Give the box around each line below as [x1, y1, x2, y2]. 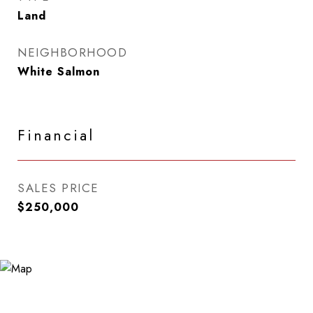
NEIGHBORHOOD [17, 44, 127, 61]
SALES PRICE [17, 180, 99, 196]
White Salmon [17, 64, 100, 80]
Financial [17, 125, 94, 146]
